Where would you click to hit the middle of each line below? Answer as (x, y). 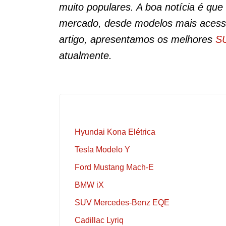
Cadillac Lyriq (99, 220)
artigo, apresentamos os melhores (137, 39)
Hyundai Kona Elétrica (115, 132)
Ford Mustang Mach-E (114, 167)
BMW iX (89, 185)
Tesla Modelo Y (102, 150)
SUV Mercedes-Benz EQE (122, 203)
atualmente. (86, 55)
